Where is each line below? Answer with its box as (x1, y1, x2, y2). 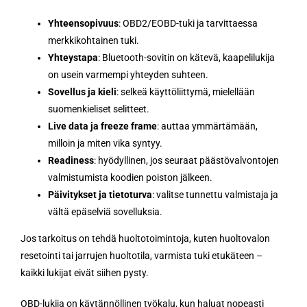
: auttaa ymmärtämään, (157, 120, 258, 132)
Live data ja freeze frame (48, 120, 157, 132)
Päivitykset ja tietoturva (48, 188, 152, 200)
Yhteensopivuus (48, 17, 119, 29)
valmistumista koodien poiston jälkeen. (48, 171, 212, 183)
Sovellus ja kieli (48, 86, 116, 97)
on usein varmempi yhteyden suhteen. (48, 69, 208, 80)
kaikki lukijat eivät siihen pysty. (21, 267, 149, 278)
